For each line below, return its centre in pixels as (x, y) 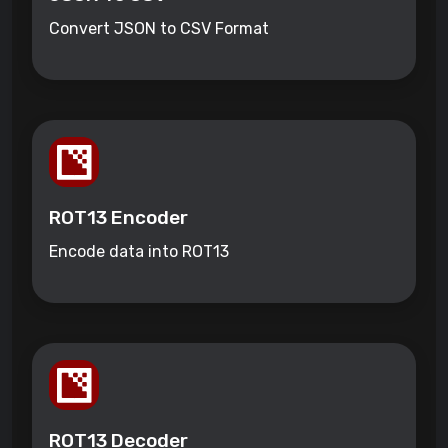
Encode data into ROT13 (139, 252)
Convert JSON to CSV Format (159, 29)
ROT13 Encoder (118, 218)
